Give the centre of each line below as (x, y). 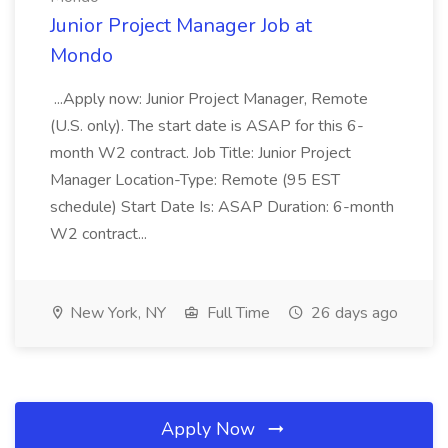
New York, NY (116, 313)
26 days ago (352, 313)
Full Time (236, 313)
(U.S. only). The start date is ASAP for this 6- (207, 126)
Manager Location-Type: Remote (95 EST (195, 180)
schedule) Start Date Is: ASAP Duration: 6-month (222, 207)
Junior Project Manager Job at (181, 25)
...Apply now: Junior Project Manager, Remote (209, 99)
